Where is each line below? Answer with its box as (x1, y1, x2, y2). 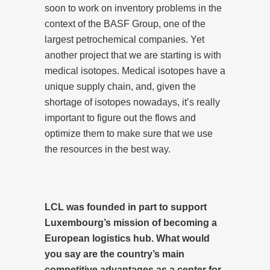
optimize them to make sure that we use (45, 128, 213, 139)
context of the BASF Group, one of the (45, 18, 206, 29)
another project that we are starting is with (45, 49, 221, 60)
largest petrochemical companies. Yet (45, 34, 204, 45)
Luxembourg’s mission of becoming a (45, 217, 217, 228)
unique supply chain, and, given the (45, 81, 196, 92)
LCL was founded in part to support (45, 201, 207, 212)
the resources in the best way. (45, 143, 171, 154)
